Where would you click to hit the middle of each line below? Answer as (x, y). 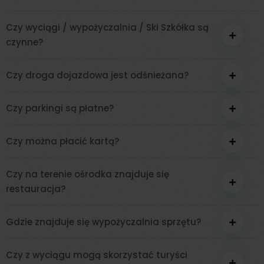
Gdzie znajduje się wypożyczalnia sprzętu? (103, 222)
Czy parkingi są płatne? (60, 108)
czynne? (24, 42)
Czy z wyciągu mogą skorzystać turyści (97, 255)
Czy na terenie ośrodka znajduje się (88, 174)
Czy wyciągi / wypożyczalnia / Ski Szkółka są (107, 27)
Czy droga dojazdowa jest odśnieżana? (97, 75)
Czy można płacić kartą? (62, 141)
